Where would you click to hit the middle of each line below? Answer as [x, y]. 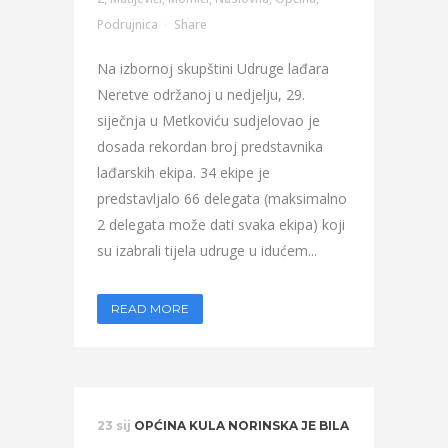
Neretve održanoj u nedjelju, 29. [201, 94]
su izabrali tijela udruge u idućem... [207, 250]
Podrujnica [127, 24]
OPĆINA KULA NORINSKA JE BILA [241, 425]
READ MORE [150, 308]
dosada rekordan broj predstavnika [210, 146]
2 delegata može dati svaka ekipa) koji [221, 224]
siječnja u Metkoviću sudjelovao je [208, 120]
